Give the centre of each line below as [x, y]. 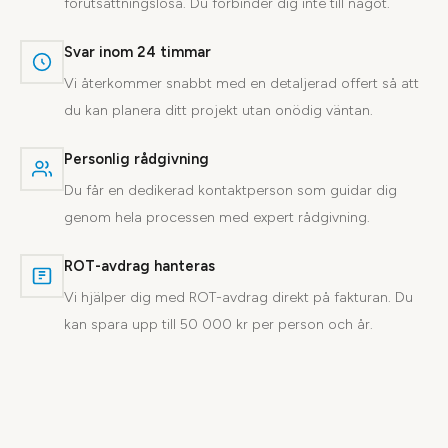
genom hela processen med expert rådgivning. [217, 217]
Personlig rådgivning [136, 158]
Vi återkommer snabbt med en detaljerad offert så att [241, 83]
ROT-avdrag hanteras [139, 265]
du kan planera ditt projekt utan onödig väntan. [218, 110]
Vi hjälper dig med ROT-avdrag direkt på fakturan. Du [238, 297]
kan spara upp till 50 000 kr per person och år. [218, 324]
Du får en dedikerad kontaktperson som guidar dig [230, 190]
